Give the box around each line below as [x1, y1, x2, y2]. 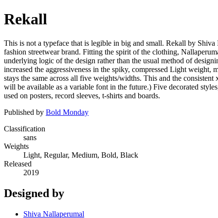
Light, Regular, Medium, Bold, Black [23, 150, 138, 159]
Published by [4, 108, 46, 116]
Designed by [4, 186, 64, 200]
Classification [4, 124, 45, 133]
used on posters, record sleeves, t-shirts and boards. [4, 91, 160, 100]
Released [4, 159, 32, 168]
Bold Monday [46, 108, 89, 116]
